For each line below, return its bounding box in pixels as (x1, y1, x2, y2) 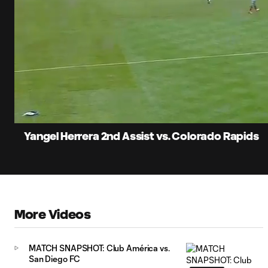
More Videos (14, 208, 91, 222)
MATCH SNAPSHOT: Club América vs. (29, 243, 170, 254)
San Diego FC (29, 254, 81, 264)
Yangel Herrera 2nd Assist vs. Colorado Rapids (24, 130, 259, 142)
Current (29, 90, 57, 100)
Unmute (79, 110, 100, 117)
